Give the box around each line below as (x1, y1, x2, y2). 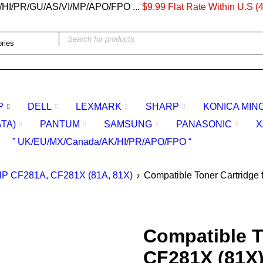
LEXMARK (76, 102, 122, 112)
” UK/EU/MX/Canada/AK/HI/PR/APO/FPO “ (12, 137, 191, 147)
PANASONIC (176, 119, 232, 129)
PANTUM (40, 119, 80, 129)
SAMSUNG (104, 119, 152, 129)
